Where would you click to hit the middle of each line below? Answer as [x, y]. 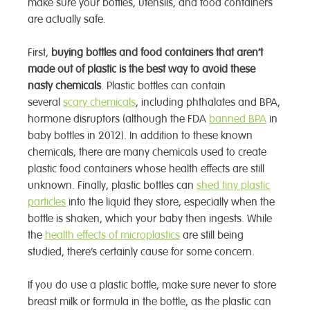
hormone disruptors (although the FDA [118, 119]
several [45, 102]
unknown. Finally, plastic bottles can [112, 185]
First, [39, 53]
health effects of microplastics [112, 235]
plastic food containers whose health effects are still [146, 169]
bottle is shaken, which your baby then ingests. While [150, 219]
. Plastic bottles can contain [163, 86]
